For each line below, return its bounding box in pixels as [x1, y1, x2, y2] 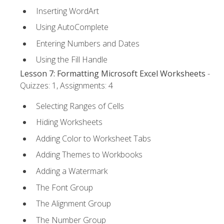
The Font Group [36, 181, 93, 193]
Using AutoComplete [36, 21, 108, 33]
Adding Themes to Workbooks [36, 149, 142, 160]
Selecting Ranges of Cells [36, 100, 124, 111]
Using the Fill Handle [36, 54, 107, 65]
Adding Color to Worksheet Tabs [36, 132, 151, 144]
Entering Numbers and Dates [36, 37, 139, 49]
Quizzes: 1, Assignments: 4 [20, 80, 113, 91]
